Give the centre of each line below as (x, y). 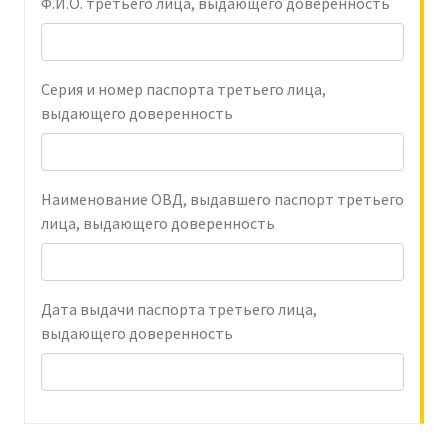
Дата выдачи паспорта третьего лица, (179, 309)
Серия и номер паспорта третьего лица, (183, 89)
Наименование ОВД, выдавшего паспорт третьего (222, 199)
